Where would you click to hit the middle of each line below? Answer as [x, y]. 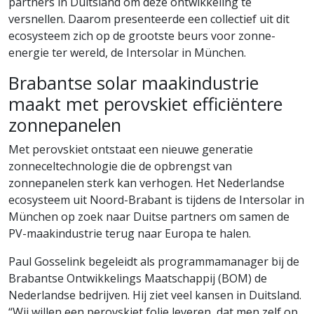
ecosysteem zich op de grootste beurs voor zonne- [142, 36]
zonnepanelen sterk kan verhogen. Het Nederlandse [146, 183]
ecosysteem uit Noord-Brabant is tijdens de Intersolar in [156, 200]
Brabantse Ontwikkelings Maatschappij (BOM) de [138, 279]
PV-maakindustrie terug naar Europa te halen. [131, 234]
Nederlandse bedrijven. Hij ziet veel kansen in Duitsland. [155, 295]
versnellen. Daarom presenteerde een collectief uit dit [149, 19]
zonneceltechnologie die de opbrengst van [120, 166]
